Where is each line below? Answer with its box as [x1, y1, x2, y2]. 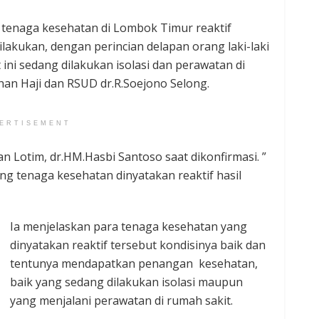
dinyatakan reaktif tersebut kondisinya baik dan [10, 237, 266, 253]
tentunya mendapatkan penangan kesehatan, [10, 256, 258, 272]
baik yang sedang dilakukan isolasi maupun [10, 274, 243, 291]
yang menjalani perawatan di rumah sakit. [10, 293, 233, 309]
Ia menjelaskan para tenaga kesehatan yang [10, 219, 247, 235]
